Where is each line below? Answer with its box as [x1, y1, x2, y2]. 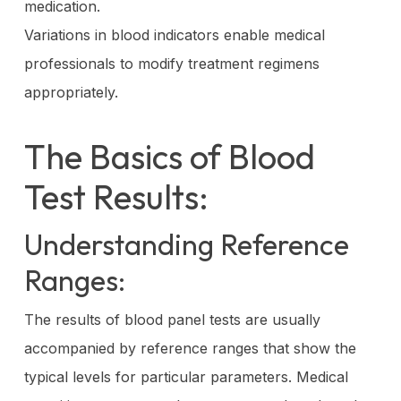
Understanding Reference [23, 226, 349, 262]
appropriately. [23, 82, 118, 101]
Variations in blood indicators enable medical [23, 25, 325, 44]
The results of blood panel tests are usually [23, 310, 320, 328]
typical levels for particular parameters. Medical [23, 367, 348, 386]
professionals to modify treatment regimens [23, 54, 320, 73]
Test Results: [23, 175, 209, 218]
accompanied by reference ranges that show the [23, 338, 356, 357]
